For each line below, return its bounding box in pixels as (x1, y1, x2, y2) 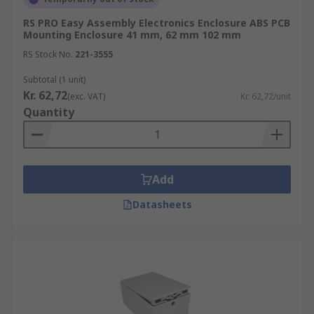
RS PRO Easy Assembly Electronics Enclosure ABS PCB (23, 16, 290, 29)
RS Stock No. (23, 48, 73, 60)
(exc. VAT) (67, 90, 105, 102)
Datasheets (132, 198, 192, 211)
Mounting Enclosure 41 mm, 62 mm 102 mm (23, 28, 241, 41)
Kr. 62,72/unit (240, 90, 291, 102)
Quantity (23, 104, 74, 120)
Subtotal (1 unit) (23, 74, 86, 86)
